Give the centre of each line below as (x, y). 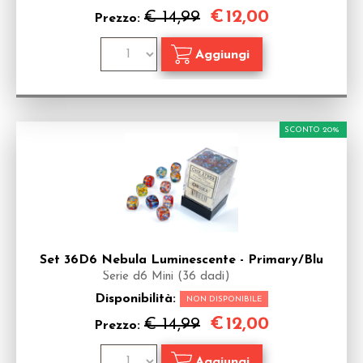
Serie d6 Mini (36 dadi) (166, 277)
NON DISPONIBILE (224, 299)
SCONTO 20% (312, 130)
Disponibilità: (137, 299)
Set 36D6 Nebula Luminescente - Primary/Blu (181, 260)
